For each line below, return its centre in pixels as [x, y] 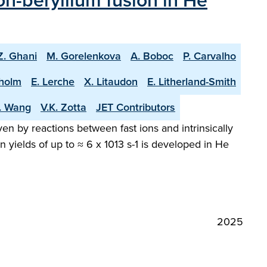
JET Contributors [136, 107]
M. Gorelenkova [84, 56]
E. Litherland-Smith [192, 82]
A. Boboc [152, 56]
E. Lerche [53, 82]
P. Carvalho [209, 56]
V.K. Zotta [63, 107]
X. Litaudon [111, 82]
